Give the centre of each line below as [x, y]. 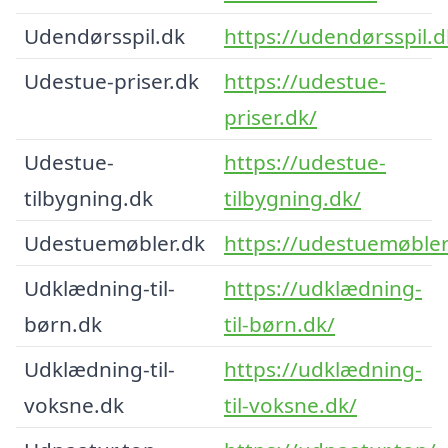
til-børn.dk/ [279, 323]
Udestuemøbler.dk [114, 242]
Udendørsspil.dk [104, 35]
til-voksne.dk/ [290, 404]
